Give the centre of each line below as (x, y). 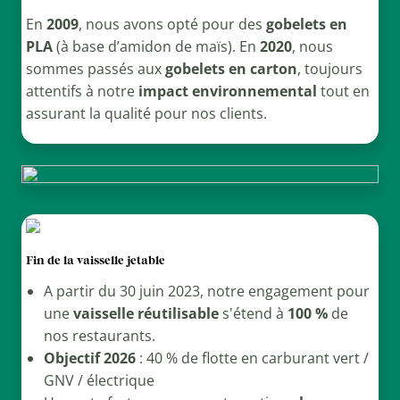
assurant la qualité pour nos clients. (146, 114)
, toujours (329, 69)
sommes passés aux (95, 69)
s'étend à (253, 314)
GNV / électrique (99, 381)
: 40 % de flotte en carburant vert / (252, 358)
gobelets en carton (231, 69)
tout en (343, 92)
